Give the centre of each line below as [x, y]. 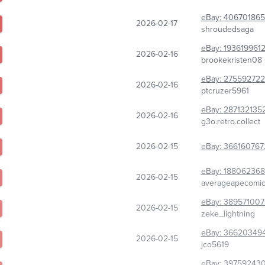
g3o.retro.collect [230, 122]
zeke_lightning [228, 214]
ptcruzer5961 [225, 91]
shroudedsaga [227, 30]
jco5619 [215, 245]
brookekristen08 [231, 60]
